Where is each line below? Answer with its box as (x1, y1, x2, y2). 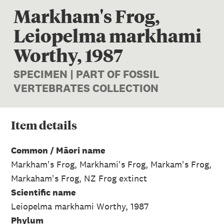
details (37, 117, 77, 133)
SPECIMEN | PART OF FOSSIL (13, 67, 159, 81)
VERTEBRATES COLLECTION (13, 81, 159, 95)
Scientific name (11, 186, 76, 198)
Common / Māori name (11, 144, 105, 156)
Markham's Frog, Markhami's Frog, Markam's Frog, (11, 158, 211, 170)
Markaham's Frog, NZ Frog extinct (11, 172, 147, 184)
